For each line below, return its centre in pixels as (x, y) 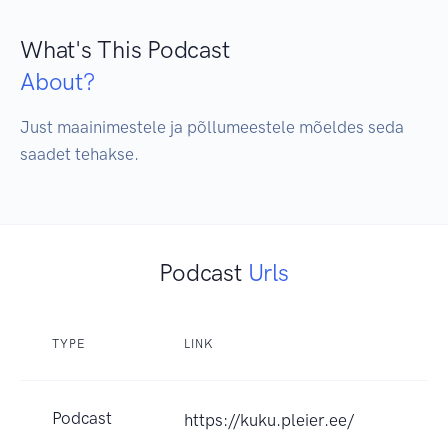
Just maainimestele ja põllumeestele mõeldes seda (212, 127)
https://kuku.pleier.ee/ (269, 420)
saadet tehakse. (79, 154)
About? (57, 82)
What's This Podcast (125, 50)
